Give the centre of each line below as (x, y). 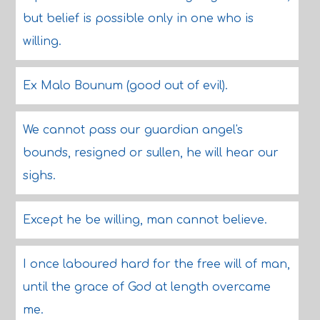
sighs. (39, 176)
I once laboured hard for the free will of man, (156, 264)
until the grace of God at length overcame (146, 287)
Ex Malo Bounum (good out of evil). (125, 86)
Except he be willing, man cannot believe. (145, 220)
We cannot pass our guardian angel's (132, 130)
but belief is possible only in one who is (138, 19)
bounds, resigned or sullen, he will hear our (150, 153)
